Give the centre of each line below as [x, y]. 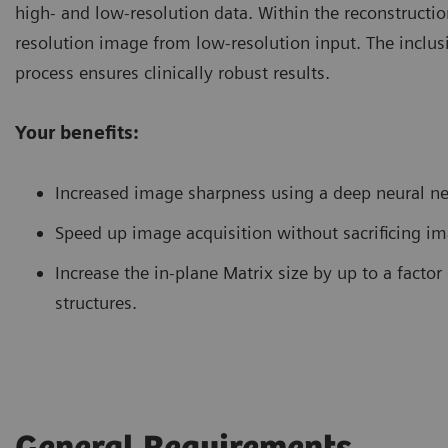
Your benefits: [77, 133]
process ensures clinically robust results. [172, 73]
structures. [96, 303]
